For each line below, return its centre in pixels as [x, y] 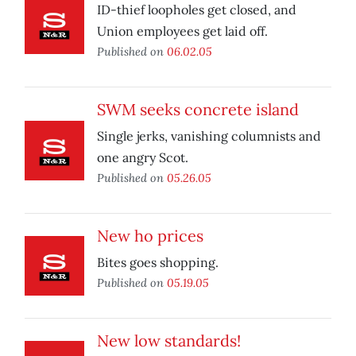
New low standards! [169, 341]
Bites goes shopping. [158, 263]
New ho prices [150, 236]
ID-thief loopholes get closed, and [197, 10]
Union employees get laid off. [182, 31]
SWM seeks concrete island [198, 110]
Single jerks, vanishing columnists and [209, 136]
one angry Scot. [143, 158]
